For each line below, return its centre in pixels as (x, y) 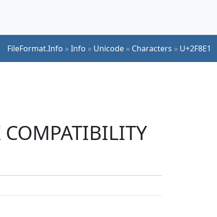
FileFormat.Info (35, 48)
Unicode (109, 48)
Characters (152, 48)
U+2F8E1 (195, 48)
